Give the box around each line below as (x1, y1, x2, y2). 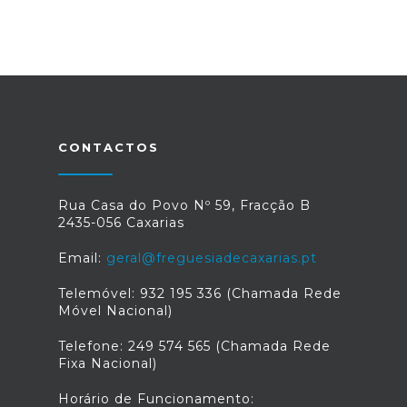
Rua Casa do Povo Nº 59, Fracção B (58, 197, 311, 213)
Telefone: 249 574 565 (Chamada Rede (58, 338, 331, 354)
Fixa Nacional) (58, 355, 157, 372)
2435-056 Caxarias (58, 214, 184, 231)
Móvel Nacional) (58, 303, 173, 319)
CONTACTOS (58, 140, 159, 154)
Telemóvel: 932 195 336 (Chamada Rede (58, 285, 342, 302)
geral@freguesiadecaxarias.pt (106, 250, 317, 266)
